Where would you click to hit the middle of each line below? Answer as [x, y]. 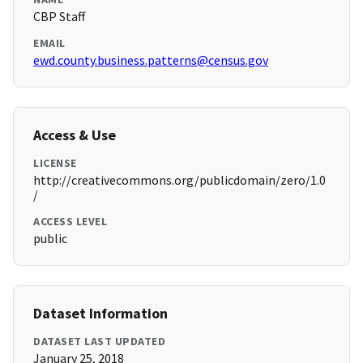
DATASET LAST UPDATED [99, 342]
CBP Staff [59, 17]
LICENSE [55, 163]
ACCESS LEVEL [70, 222]
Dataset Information [100, 314]
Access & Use [75, 135]
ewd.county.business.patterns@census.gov [151, 60]
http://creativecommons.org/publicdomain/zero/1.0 [179, 180]
